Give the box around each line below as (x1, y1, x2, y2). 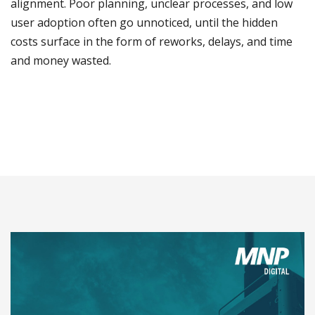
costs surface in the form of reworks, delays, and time (11, 34, 292, 49)
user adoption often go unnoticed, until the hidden (11, 15, 278, 30)
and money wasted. (11, 53, 111, 68)
